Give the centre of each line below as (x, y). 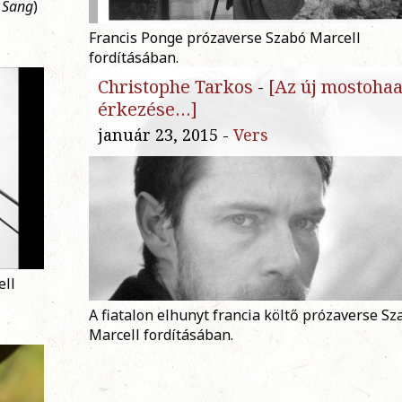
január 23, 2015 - (166, 135)
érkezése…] (148, 109)
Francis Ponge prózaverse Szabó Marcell (225, 38)
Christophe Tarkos (175, 87)
